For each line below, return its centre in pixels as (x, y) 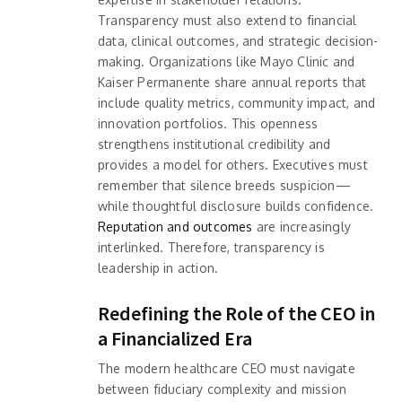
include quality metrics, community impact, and (237, 102)
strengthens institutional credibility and (214, 144)
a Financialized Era (175, 338)
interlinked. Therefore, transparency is (211, 247)
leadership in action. (158, 267)
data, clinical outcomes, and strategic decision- (238, 40)
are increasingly (302, 226)
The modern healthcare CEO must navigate (227, 368)
